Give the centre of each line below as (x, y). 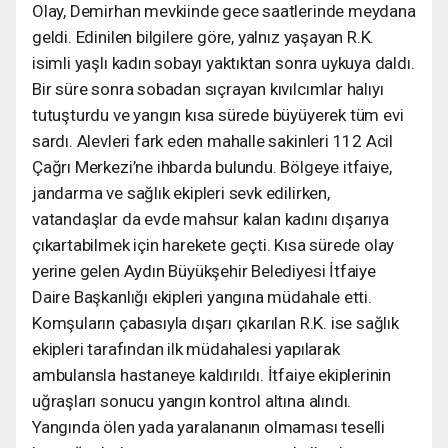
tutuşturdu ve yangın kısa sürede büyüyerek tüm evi (218, 114)
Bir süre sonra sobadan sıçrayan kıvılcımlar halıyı (208, 88)
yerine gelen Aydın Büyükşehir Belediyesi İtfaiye (204, 270)
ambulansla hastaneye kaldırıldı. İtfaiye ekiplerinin (212, 374)
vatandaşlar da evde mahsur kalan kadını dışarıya (210, 218)
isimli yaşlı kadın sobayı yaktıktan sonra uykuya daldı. (223, 62)
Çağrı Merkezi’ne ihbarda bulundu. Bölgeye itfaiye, (212, 166)
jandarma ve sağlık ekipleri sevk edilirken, (181, 192)
